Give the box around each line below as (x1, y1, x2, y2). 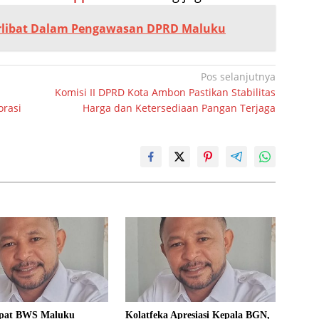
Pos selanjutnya (201, 70, 276, 84)
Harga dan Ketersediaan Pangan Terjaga (83, 101, 276, 115)
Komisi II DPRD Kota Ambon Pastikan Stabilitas (55, 85, 276, 100)
